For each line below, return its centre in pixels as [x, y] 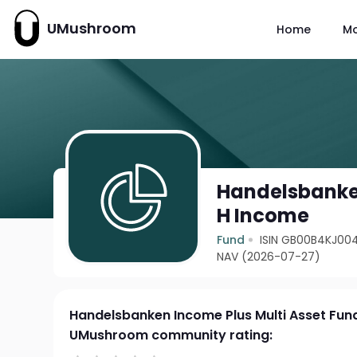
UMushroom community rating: [171, 335]
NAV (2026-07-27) [269, 257]
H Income [263, 216]
